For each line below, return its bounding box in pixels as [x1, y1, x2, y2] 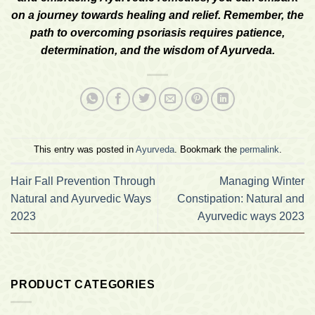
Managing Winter [219, 175, 304, 188]
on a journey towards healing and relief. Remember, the [11, 9, 304, 22]
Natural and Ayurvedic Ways [11, 193, 151, 205]
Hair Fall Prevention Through [11, 175, 155, 188]
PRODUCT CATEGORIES [11, 278, 155, 291]
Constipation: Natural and [177, 193, 304, 205]
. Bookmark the [174, 144, 240, 155]
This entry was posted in [33, 144, 136, 155]
